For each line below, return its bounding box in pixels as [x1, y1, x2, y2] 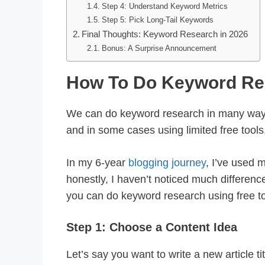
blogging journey [128, 157, 206, 169]
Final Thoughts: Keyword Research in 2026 [81, 30, 248, 40]
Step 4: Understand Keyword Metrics [101, 2, 228, 11]
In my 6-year [66, 157, 128, 169]
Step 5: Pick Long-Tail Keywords [101, 15, 214, 25]
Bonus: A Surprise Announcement [101, 44, 216, 53]
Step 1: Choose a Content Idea [66, 221, 237, 234]
